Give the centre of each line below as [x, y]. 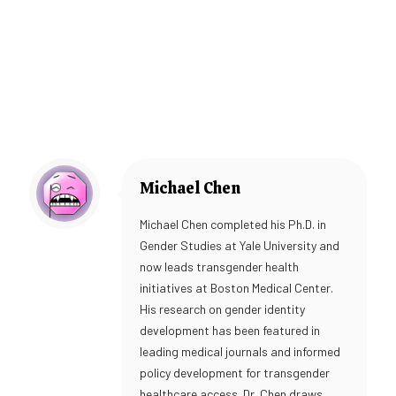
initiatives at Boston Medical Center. [236, 288]
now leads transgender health [219, 267]
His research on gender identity [222, 309]
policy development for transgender [235, 373]
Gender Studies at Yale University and [240, 246]
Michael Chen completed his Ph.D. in [233, 225]
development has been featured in [230, 331]
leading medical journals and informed [240, 352]
